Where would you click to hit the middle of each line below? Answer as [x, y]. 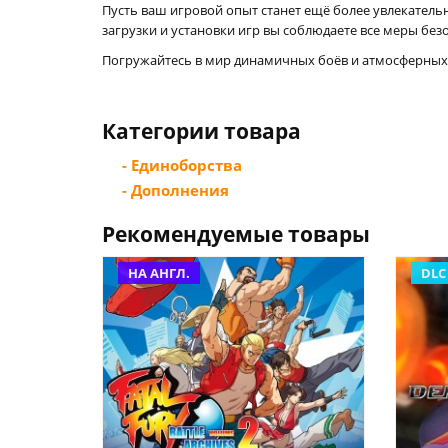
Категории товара [201, 131]
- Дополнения [175, 190]
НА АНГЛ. [159, 273]
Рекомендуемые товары [236, 234]
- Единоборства [182, 165]
